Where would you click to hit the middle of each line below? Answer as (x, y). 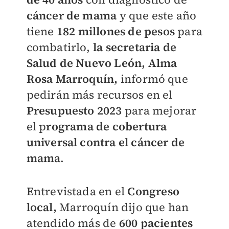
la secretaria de (135, 47)
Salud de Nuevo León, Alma (102, 63)
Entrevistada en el (77, 191)
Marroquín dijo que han (123, 207)
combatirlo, (60, 47)
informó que (153, 79)
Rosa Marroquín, (72, 79)
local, (41, 207)
